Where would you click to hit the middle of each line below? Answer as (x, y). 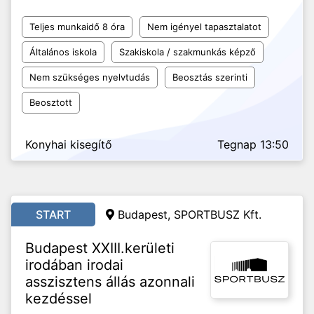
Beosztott (51, 102)
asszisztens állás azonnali (110, 282)
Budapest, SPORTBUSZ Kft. (190, 214)
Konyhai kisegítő (69, 144)
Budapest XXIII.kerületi (100, 248)
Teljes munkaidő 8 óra (77, 27)
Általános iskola (63, 52)
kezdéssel (59, 299)
